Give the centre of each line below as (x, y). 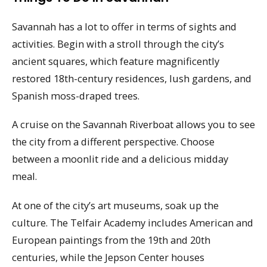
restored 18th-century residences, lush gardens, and (132, 78)
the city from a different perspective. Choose (113, 142)
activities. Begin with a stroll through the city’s (118, 44)
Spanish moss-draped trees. (76, 95)
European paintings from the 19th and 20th (111, 240)
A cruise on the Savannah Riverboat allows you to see (133, 125)
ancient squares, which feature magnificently (116, 61)
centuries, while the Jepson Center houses (108, 257)
